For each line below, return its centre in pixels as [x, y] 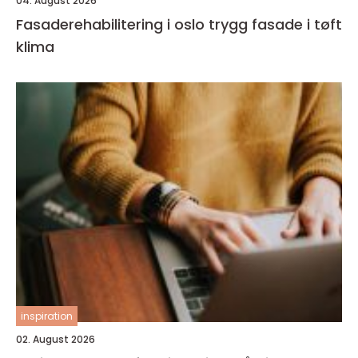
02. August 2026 [56, 339]
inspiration [47, 316]
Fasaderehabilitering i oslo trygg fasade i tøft [112, 24]
